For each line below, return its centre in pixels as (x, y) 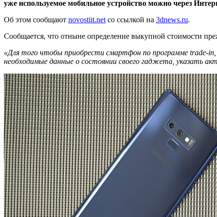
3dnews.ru (172, 19)
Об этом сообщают (36, 19)
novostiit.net (87, 19)
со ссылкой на (131, 19)
